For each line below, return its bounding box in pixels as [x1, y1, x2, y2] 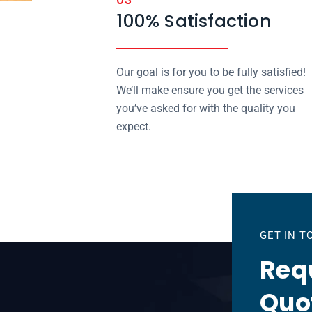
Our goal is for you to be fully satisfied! [116, 65, 306, 79]
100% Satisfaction [116, 9, 272, 33]
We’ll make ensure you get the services [116, 84, 304, 97]
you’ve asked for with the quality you [116, 102, 296, 115]
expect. [116, 120, 152, 133]
